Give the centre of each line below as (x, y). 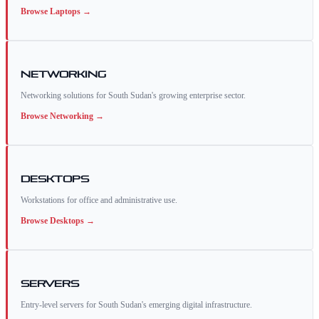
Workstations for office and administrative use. (99, 200)
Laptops (65, 12)
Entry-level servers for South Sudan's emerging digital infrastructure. (136, 305)
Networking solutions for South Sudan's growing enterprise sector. (133, 96)
